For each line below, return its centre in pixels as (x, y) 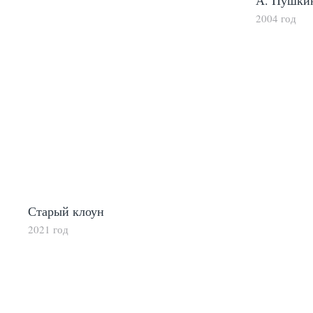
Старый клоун (66, 211)
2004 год (276, 19)
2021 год (48, 230)
